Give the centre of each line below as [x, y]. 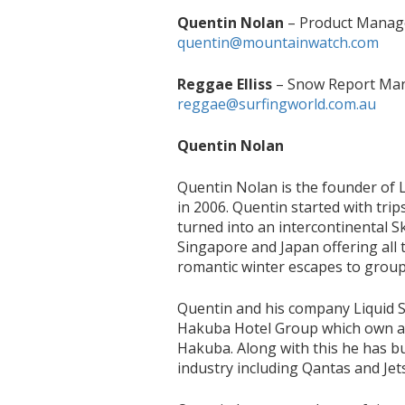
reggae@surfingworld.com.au [277, 104]
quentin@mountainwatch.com [278, 42]
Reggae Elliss [225, 84]
